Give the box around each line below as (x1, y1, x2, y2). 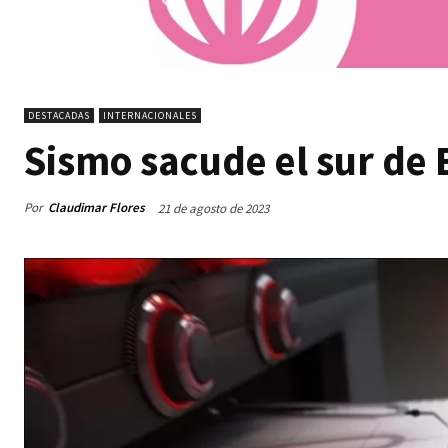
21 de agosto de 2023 (158, 199, 269, 217)
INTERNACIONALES (103, 108, 197, 122)
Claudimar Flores (48, 199, 145, 217)
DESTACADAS (28, 108, 90, 122)
